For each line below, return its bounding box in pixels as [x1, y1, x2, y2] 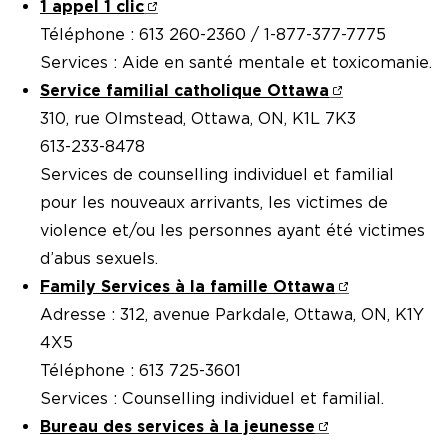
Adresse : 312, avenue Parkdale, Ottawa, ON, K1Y [40, 305, 424, 325]
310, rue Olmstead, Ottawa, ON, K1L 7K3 [40, 109, 356, 129]
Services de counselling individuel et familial [40, 165, 394, 185]
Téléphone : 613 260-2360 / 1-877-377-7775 [40, 25, 386, 45]
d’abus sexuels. [40, 249, 158, 269]
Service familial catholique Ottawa [40, 81, 329, 101]
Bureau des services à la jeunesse [40, 417, 315, 437]
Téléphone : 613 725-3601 [40, 361, 241, 381]
